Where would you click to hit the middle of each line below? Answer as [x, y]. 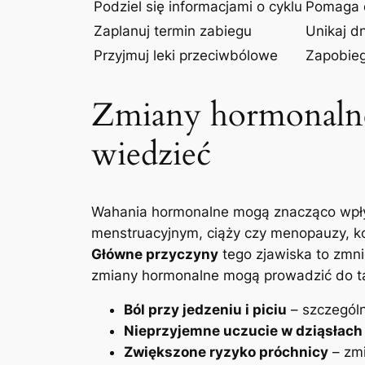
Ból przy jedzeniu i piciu [205, 310]
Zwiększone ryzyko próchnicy [226, 352]
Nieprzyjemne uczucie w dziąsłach [243, 331]
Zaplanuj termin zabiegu [173, 31]
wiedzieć [151, 154]
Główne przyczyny [155, 254]
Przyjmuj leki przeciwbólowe [186, 56]
